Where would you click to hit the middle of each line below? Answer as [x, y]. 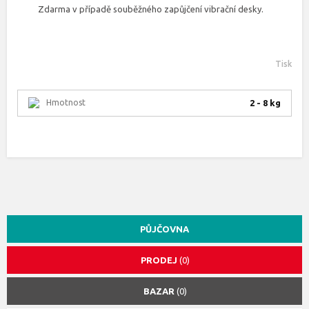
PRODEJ [160, 260]
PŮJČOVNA [165, 229]
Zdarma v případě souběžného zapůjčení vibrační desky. [151, 9]
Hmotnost [66, 102]
